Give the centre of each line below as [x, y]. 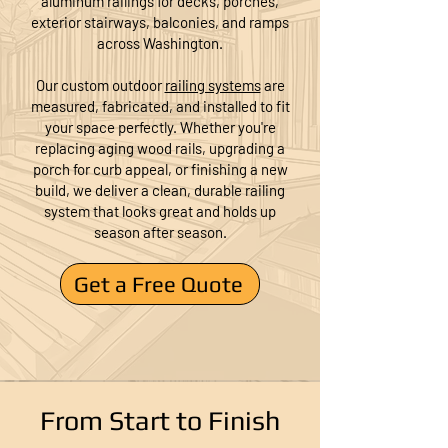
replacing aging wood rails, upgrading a [160, 148]
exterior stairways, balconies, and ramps [160, 22]
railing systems [212, 85]
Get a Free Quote [158, 284]
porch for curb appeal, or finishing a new [160, 169]
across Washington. [160, 43]
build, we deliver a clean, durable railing [160, 190]
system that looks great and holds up [160, 211]
